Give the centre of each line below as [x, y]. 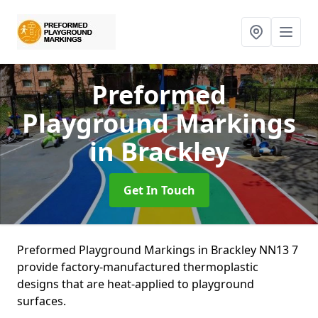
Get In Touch [159, 190]
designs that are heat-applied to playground [136, 284]
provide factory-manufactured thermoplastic [138, 267]
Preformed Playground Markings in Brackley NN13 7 [158, 250]
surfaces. [42, 301]
